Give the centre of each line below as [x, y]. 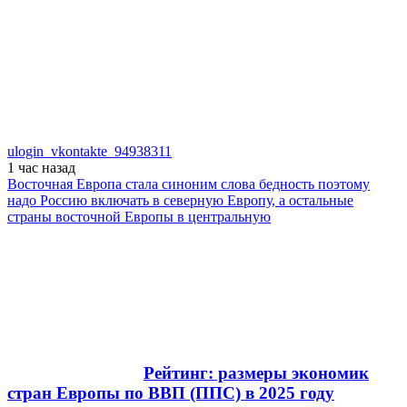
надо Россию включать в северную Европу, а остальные [180, 200]
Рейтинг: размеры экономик [256, 372]
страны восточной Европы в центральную [139, 216]
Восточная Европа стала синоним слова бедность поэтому [189, 184]
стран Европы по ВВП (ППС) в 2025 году [171, 392]
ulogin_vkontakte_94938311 [89, 151]
